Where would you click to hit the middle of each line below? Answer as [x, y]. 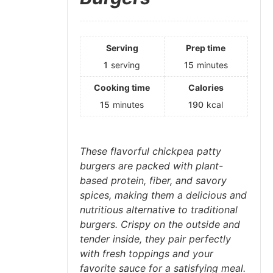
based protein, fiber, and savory [153, 180]
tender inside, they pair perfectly [155, 239]
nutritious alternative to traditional [159, 209]
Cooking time [122, 87]
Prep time [206, 48]
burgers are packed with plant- [151, 165]
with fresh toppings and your [147, 253]
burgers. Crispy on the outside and [160, 224]
